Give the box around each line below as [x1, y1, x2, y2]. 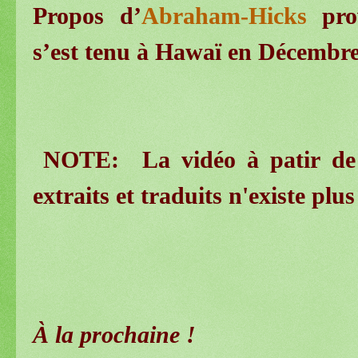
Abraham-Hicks [141, 2, 307, 30]
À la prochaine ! [33, 320, 196, 348]
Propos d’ [33, 2, 141, 30]
